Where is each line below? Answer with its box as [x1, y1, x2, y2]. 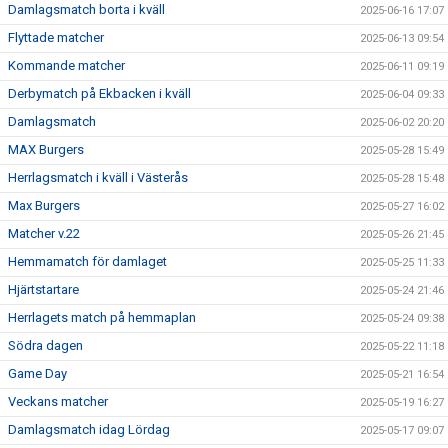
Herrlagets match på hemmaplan [8, 310, 196, 325]
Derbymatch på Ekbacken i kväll [8, 86, 191, 101]
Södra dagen [8, 338, 83, 353]
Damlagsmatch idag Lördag [8, 422, 170, 437]
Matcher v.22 [8, 226, 80, 241]
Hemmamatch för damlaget [8, 254, 167, 269]
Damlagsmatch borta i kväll [8, 2, 165, 17]
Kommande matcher [8, 58, 125, 73]
